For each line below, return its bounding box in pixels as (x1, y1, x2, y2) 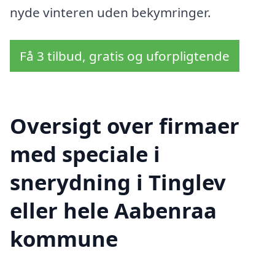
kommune (10, 223, 118, 253)
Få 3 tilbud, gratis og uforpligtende (20, 47, 230, 65)
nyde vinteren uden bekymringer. (10, 3, 211, 21)
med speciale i (10, 139, 160, 168)
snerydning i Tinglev (10, 167, 226, 196)
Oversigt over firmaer (10, 110, 239, 140)
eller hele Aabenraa (10, 195, 217, 225)
